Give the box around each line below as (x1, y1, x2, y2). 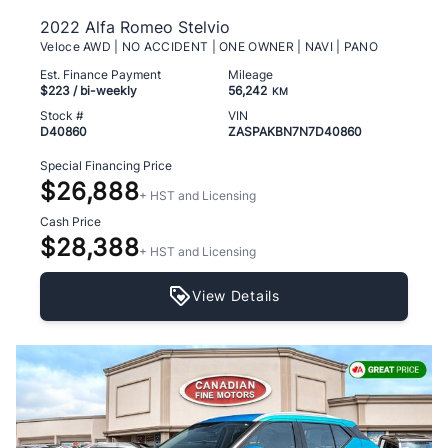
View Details (192, 287, 280, 305)
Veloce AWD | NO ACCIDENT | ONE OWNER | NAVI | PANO (40, 38, 378, 54)
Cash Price (40, 213, 101, 229)
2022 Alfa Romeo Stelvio (40, 16, 230, 37)
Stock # (40, 107, 84, 123)
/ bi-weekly (70, 82, 137, 98)
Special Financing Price (40, 157, 172, 173)
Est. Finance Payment (40, 66, 161, 82)
